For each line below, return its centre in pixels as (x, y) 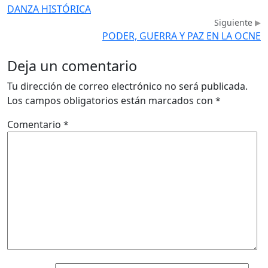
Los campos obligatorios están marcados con (111, 100)
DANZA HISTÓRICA (49, 9)
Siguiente (234, 22)
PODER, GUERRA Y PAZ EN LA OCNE (182, 36)
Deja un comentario (72, 66)
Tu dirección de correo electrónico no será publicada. (127, 86)
